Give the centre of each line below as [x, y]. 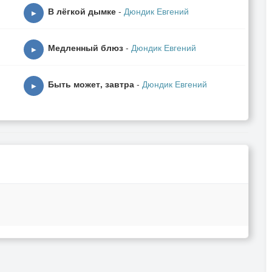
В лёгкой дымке [82, 11]
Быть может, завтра [91, 84]
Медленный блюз [86, 47]
